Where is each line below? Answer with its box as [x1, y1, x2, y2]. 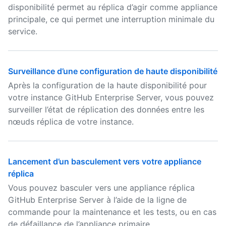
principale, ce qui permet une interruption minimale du [8, 14, 214, 24]
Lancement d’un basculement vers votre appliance [8, 156, 201, 166]
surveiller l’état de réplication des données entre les [8, 104, 204, 115]
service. [8, 26, 37, 36]
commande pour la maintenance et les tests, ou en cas [8, 207, 216, 217]
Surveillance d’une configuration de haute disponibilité [8, 66, 217, 76]
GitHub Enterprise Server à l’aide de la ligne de [8, 195, 187, 205]
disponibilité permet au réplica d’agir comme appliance [8, 2, 217, 12]
